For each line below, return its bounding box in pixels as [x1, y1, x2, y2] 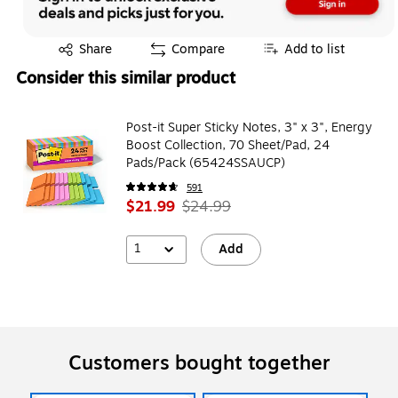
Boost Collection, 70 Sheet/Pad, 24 [126, 135, 330, 155]
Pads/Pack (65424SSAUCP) [126, 153, 285, 172]
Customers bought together [68, 347, 330, 378]
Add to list [284, 39, 345, 59]
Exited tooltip [38, 36, 116, 55]
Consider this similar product [16, 65, 235, 91]
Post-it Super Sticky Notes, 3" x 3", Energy [126, 117, 372, 137]
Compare [171, 39, 225, 59]
